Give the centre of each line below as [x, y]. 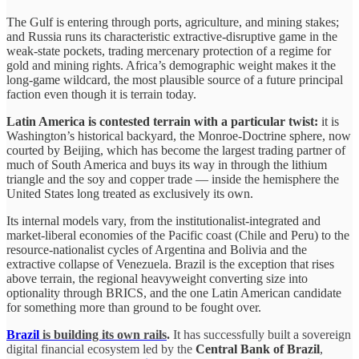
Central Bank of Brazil [258, 349]
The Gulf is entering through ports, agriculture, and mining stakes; [173, 22]
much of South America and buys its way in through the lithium [167, 164]
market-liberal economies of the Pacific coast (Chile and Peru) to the [178, 235]
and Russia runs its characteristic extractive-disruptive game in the [172, 36]
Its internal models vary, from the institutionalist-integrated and [163, 220]
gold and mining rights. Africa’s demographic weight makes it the [171, 65]
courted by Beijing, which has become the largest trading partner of [176, 150]
